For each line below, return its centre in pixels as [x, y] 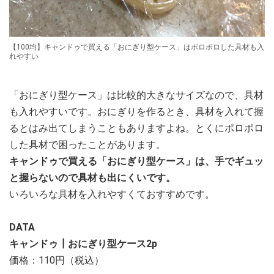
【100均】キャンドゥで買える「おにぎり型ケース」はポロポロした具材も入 [137, 47]
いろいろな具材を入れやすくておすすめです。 [112, 194]
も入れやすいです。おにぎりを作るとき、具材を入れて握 [136, 112]
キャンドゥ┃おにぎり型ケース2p [83, 244]
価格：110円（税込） [57, 261]
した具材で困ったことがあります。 [87, 145]
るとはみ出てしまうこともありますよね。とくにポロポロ [136, 128]
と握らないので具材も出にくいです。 [92, 178]
